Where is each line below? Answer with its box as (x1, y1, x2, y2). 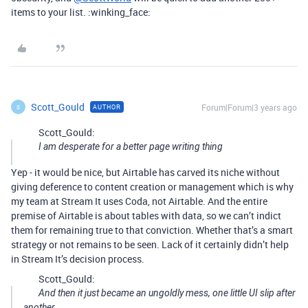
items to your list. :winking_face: (11, 5, 151, 19)
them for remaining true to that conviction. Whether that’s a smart (11, 223, 293, 236)
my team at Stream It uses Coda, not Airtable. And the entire (11, 195, 267, 208)
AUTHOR (93, 102, 121, 111)
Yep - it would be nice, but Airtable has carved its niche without (11, 166, 280, 179)
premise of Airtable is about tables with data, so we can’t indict (11, 209, 281, 222)
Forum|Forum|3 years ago (201, 102, 297, 113)
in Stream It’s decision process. (11, 252, 144, 265)
